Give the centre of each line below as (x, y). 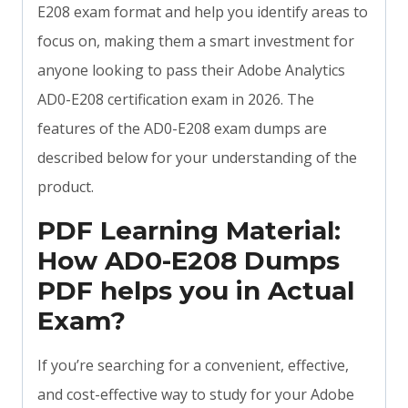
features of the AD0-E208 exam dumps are (182, 129)
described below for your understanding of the (197, 158)
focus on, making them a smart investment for (196, 41)
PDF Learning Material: (189, 231)
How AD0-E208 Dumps (189, 261)
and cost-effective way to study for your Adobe (196, 395)
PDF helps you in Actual (196, 291)
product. (66, 187)
